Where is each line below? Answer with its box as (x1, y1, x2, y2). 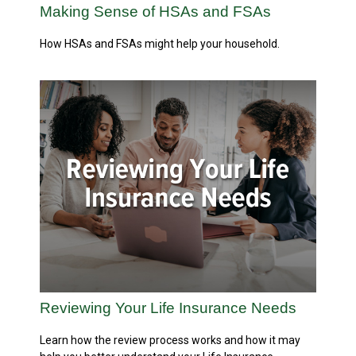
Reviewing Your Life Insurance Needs (40, 299, 296, 316)
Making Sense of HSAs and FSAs (40, 3, 271, 21)
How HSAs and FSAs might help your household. (40, 37, 280, 51)
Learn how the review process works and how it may (40, 333, 300, 346)
